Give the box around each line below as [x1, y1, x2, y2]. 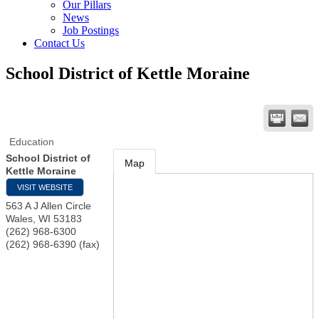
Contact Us [34, 37, 85, 49]
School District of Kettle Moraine [6, 63, 250, 83]
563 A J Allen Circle [6, 199, 91, 211]
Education [9, 135, 54, 147]
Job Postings [63, 24, 119, 36]
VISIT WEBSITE [17, 182, 73, 192]
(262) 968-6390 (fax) [6, 238, 100, 250]
